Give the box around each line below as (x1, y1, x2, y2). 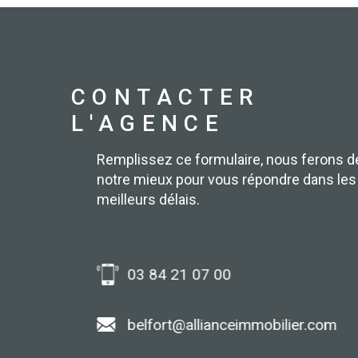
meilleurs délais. (97, 190, 200, 208)
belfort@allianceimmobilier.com (126, 315, 336, 334)
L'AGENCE (71, 109, 225, 137)
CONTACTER (71, 83, 261, 110)
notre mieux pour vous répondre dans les (97, 170, 356, 188)
